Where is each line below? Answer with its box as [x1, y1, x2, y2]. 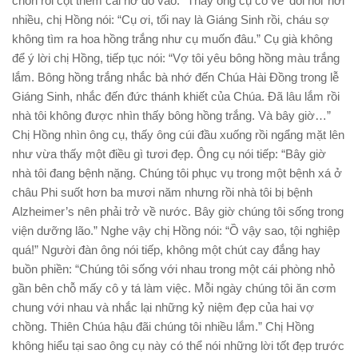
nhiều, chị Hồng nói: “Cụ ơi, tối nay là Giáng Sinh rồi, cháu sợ [12, 12, 329, 26]
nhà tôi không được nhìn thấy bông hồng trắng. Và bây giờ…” [12, 108, 331, 122]
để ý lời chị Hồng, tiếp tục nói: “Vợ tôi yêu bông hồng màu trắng [12, 50, 340, 65]
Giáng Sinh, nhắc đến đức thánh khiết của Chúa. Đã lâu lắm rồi [12, 89, 340, 103]
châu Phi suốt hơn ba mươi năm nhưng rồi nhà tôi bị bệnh [12, 185, 312, 199]
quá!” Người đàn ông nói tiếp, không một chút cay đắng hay [12, 242, 320, 257]
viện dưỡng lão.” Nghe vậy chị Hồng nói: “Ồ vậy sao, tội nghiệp [12, 223, 340, 237]
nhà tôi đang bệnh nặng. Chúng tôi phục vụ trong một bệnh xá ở [12, 165, 342, 180]
